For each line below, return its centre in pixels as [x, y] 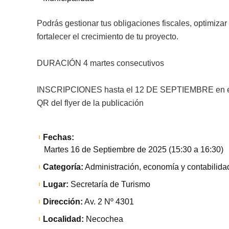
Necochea [104, 219]
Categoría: [63, 167]
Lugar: [56, 184]
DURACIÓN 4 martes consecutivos [100, 63]
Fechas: [59, 137]
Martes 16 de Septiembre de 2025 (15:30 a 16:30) [134, 149]
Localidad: [64, 219]
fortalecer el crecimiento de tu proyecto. [108, 36]
